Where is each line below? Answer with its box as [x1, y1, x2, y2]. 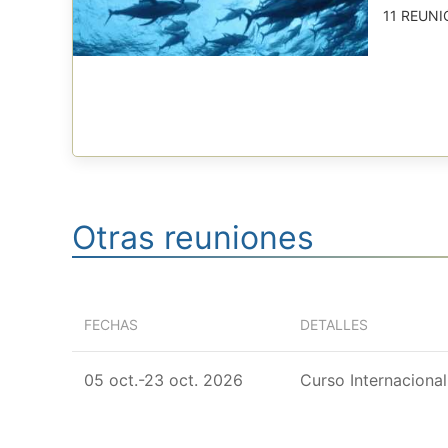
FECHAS [84, 315, 138, 333]
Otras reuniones [72, 217, 314, 257]
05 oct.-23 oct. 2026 [84, 369, 243, 390]
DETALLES [300, 315, 368, 333]
